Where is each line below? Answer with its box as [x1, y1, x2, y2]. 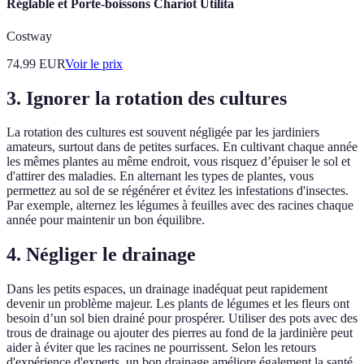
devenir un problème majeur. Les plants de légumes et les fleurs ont [6, 297, 349, 311]
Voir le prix [65, 56, 123, 71]
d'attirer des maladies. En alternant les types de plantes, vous [6, 169, 314, 184]
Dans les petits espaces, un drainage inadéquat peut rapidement [6, 282, 327, 297]
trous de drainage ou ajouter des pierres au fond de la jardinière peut [6, 326, 353, 340]
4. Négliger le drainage [6, 244, 196, 266]
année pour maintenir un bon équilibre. [6, 213, 205, 227]
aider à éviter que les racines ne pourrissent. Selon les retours [6, 340, 316, 355]
